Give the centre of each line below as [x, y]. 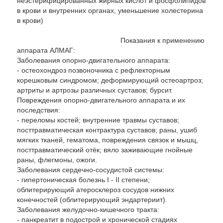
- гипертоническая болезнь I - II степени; [83, 180]
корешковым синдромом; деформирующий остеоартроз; [110, 80]
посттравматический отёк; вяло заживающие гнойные [105, 150]
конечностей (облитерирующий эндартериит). [92, 200]
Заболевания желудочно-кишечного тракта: [88, 210]
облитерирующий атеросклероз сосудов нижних [96, 190]
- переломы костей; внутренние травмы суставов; [98, 120]
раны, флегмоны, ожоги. [57, 160]
